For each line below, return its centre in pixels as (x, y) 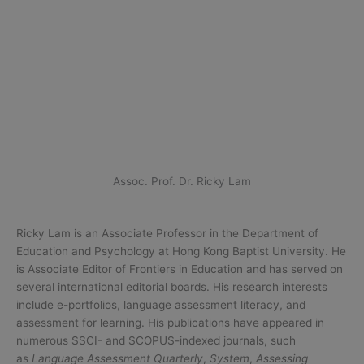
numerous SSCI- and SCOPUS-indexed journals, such (156, 340)
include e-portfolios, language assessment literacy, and (161, 304)
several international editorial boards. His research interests (172, 286)
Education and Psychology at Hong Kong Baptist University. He (181, 251)
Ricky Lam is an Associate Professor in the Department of (167, 233)
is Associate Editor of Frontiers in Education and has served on (180, 269)
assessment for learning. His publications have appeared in (170, 322)
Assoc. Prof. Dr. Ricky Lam (182, 181)
